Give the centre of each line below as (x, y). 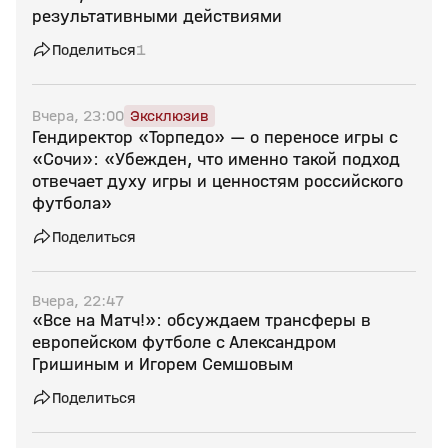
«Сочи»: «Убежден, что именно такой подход (216, 159)
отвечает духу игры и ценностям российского (217, 181)
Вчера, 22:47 (78, 300)
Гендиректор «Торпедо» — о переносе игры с (215, 137)
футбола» (72, 203)
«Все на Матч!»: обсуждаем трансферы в (201, 320)
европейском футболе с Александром (184, 342)
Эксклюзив (169, 115)
